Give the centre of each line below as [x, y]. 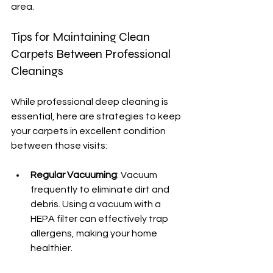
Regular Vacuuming [74, 175]
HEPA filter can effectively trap [100, 219]
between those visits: [59, 146]
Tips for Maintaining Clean [82, 37]
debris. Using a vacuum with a [97, 204]
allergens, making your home [95, 233]
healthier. [51, 248]
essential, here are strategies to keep [97, 116]
